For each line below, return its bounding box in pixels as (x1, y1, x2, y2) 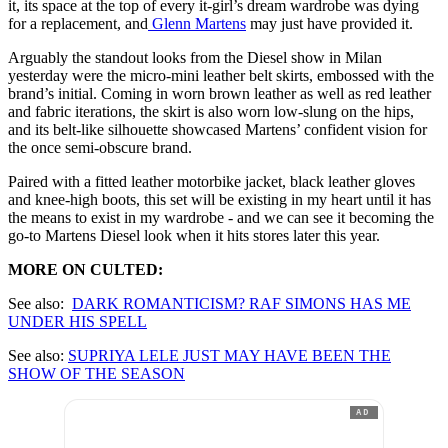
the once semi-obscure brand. (8, 139, 192, 157)
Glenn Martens (148, 15, 246, 33)
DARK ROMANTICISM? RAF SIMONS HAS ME (72, 295, 411, 313)
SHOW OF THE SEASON (8, 365, 185, 383)
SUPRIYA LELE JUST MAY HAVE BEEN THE (68, 347, 391, 365)
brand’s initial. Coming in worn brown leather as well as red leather (8, 85, 431, 103)
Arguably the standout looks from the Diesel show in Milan (8, 49, 382, 67)
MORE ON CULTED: (8, 261, 167, 279)
